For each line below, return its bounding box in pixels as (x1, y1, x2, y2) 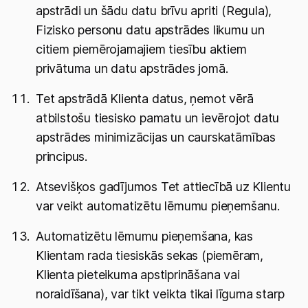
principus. (36, 149, 87, 164)
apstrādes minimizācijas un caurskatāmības (36, 130, 276, 144)
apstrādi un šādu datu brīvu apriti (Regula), (36, 3, 272, 18)
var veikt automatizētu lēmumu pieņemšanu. (36, 199, 280, 213)
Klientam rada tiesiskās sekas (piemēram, (36, 248, 263, 263)
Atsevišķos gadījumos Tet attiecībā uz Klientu (36, 179, 291, 194)
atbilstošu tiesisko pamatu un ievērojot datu (36, 111, 280, 125)
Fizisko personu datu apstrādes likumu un (36, 23, 265, 37)
